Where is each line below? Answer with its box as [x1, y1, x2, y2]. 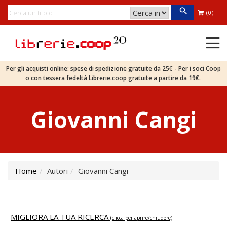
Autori [47, 166, 68, 176]
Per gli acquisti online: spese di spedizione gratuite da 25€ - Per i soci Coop [6, 64, 221, 73]
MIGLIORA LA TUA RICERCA [11, 212, 110, 222]
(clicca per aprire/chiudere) [110, 214, 172, 221]
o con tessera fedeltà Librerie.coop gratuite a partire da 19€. [25, 73, 202, 82]
